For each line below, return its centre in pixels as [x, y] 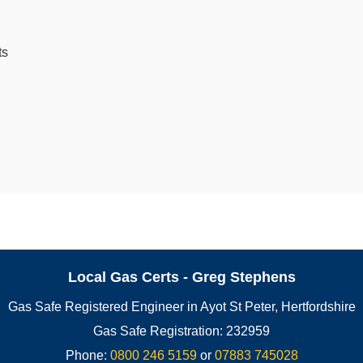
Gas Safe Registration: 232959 [181, 331]
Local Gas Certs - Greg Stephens [181, 278]
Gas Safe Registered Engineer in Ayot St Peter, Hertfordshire [181, 307]
